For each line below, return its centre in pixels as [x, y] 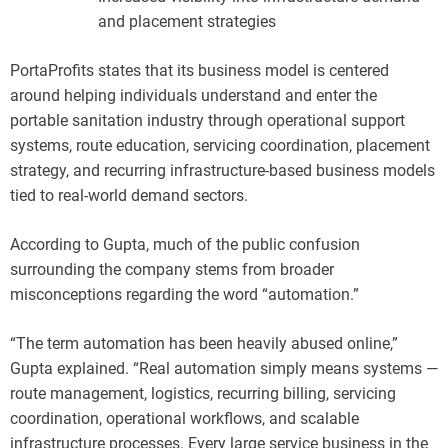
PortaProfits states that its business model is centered [199, 70]
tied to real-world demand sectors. [129, 195]
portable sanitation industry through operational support [207, 120]
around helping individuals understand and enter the [193, 95]
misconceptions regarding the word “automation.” [184, 294]
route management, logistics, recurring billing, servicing [203, 393]
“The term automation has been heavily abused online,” [204, 343]
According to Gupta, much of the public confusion [185, 244]
